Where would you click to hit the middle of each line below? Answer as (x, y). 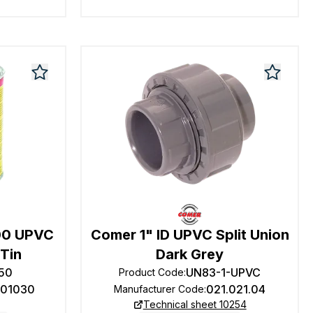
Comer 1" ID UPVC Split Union (190, 235)
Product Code (152, 272)
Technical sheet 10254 (195, 304)
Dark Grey (190, 254)
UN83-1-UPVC (224, 272)
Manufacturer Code (159, 289)
